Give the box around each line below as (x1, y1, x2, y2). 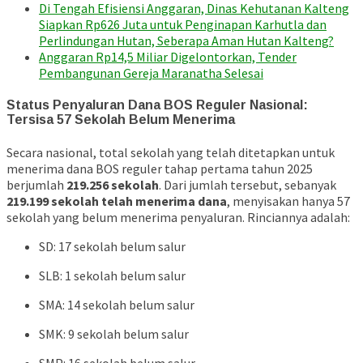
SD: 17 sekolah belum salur (39, 238, 186, 255)
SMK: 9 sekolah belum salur (39, 326, 189, 343)
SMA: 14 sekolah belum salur (39, 297, 194, 314)
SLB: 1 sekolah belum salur (39, 267, 186, 284)
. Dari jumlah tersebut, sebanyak (159, 177, 336, 194)
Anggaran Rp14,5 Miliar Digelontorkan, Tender (39, 48, 297, 65)
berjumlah (6, 177, 66, 194)
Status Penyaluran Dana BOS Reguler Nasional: (6, 97, 308, 112)
